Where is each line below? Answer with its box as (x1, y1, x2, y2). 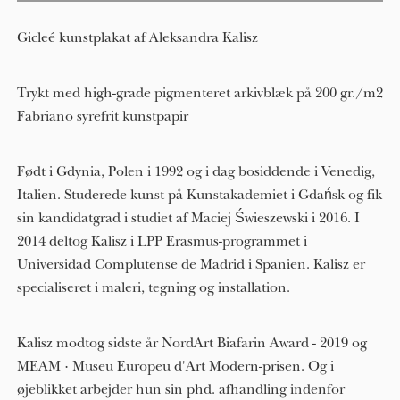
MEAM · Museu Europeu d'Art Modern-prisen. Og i (16, 358, 334, 374)
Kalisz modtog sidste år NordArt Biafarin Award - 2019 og (16, 335, 367, 351)
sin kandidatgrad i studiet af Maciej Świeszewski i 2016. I (16, 210, 360, 226)
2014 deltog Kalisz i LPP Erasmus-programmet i (16, 233, 307, 249)
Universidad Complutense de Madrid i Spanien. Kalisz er (16, 256, 365, 272)
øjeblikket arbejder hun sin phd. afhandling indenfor (16, 381, 345, 397)
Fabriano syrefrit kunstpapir (16, 108, 188, 124)
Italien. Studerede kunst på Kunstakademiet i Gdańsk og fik (16, 187, 382, 203)
